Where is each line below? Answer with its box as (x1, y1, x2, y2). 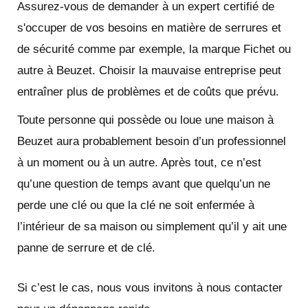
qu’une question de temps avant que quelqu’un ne (17, 177, 270, 190)
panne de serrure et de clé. (17, 241, 155, 254)
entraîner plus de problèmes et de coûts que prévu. (17, 85, 279, 98)
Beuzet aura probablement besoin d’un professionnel (17, 134, 286, 148)
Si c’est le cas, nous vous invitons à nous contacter (17, 280, 283, 294)
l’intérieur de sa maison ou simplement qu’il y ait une (17, 219, 287, 233)
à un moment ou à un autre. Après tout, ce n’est (17, 155, 261, 169)
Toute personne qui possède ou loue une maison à (17, 113, 274, 126)
